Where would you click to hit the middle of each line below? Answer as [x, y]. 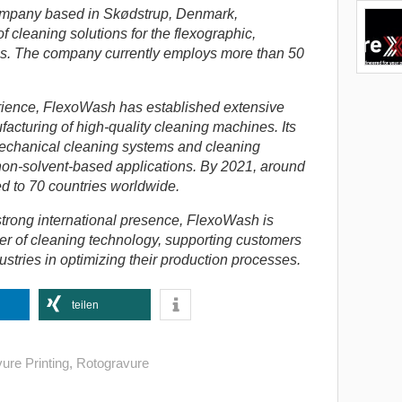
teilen [85, 306]
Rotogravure [112, 363]
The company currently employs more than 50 [159, 54]
